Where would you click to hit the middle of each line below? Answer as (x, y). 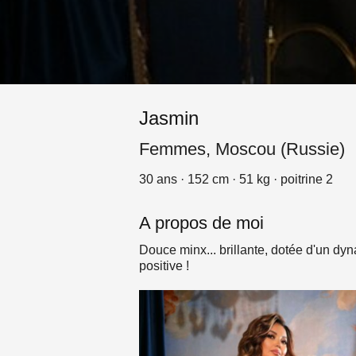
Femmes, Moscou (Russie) (242, 149)
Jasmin (169, 118)
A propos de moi (201, 223)
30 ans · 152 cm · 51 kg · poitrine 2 (236, 179)
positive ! (164, 266)
